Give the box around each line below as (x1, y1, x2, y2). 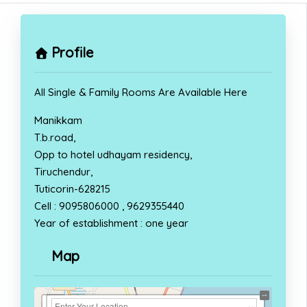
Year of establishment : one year (34, 216, 188, 230)
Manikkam (34, 113, 82, 127)
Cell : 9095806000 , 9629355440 (34, 199, 184, 212)
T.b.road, (34, 130, 75, 144)
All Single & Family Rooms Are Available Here (34, 85, 247, 99)
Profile (51, 43, 94, 61)
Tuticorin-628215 (34, 182, 110, 195)
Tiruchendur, (34, 164, 93, 178)
